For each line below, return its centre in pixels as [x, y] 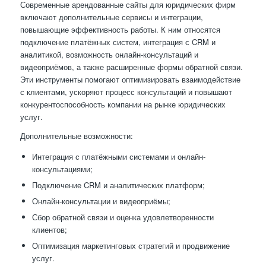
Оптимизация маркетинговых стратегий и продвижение [131, 246]
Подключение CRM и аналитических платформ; [118, 185]
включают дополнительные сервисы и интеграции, [111, 17]
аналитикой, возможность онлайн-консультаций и [109, 55]
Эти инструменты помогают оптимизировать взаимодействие [130, 80]
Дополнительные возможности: [76, 136]
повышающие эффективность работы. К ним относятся [120, 30]
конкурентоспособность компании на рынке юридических [123, 104]
